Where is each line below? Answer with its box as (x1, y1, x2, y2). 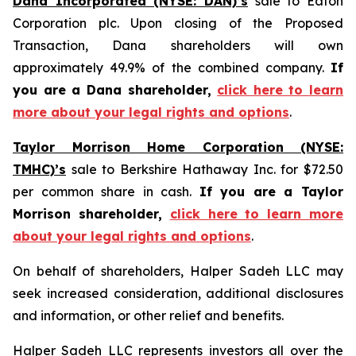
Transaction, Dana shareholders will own (13, 37, 343, 53)
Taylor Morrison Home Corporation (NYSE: (13, 139, 343, 155)
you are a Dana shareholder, (13, 82, 218, 98)
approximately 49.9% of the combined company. (13, 60, 331, 75)
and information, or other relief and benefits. (13, 308, 284, 323)
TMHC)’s (13, 161, 66, 177)
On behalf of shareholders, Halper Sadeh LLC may (13, 263, 343, 279)
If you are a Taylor (199, 184, 344, 199)
